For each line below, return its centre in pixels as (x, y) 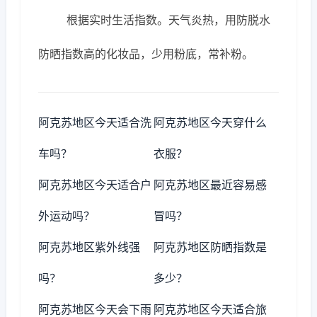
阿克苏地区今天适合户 (95, 185)
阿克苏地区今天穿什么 (211, 122)
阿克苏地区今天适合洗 (95, 122)
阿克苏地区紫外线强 (89, 247)
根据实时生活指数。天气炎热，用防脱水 (168, 20)
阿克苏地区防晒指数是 (211, 247)
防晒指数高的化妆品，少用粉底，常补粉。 (146, 54)
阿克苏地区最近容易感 (211, 185)
